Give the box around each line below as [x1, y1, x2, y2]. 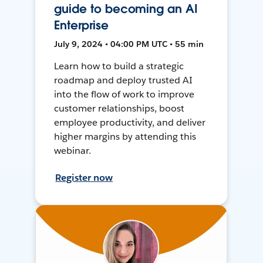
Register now [55, 171, 113, 184]
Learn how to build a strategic [54, 59, 184, 72]
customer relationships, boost [54, 102, 184, 114]
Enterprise [54, 17, 109, 33]
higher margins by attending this [54, 130, 196, 143]
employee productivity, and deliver [54, 116, 205, 129]
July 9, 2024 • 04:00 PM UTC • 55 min [54, 38, 204, 49]
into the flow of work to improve [54, 87, 194, 100]
